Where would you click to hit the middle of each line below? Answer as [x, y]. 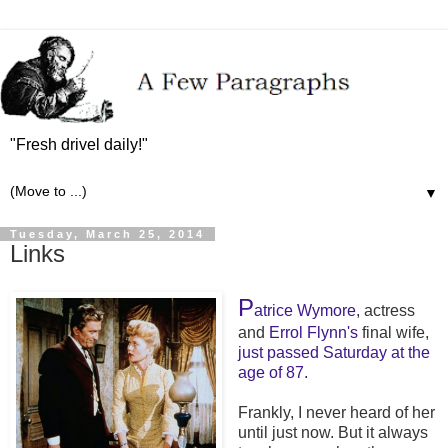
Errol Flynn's [313, 332]
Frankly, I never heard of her [336, 412]
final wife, [393, 332]
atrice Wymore [304, 310]
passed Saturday [326, 352]
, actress [385, 310]
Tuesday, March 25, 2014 [107, 234]
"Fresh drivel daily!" [79, 145]
